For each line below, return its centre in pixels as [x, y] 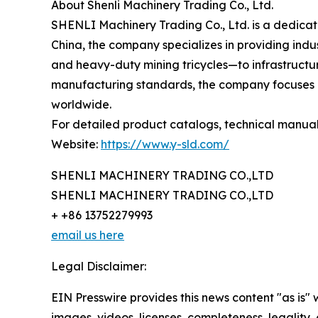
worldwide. [81, 104]
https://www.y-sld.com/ [165, 144]
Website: [76, 144]
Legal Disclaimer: [99, 266]
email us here [88, 235]
